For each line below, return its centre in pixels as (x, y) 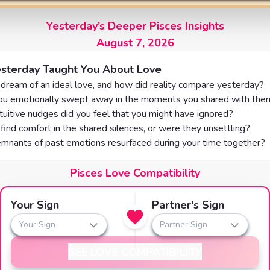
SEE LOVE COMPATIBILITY (135, 252)
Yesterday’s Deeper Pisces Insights (135, 26)
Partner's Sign (188, 205)
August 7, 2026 (135, 43)
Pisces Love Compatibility (135, 173)
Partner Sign (184, 224)
